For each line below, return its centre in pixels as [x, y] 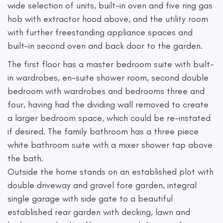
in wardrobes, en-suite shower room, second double [108, 78]
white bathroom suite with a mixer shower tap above [110, 145]
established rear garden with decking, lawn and [99, 212]
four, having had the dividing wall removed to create [108, 105]
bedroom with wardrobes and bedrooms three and [106, 91]
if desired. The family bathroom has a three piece [103, 131]
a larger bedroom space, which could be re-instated [109, 118]
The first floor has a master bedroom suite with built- [111, 64]
